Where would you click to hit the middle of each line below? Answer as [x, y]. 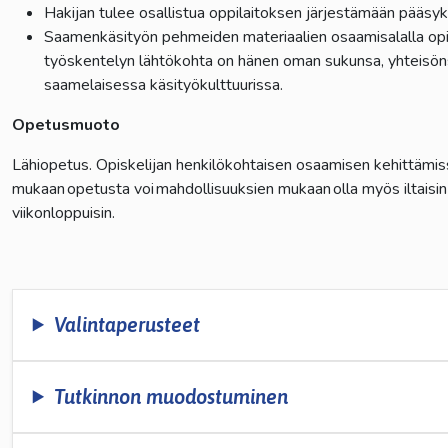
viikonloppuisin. [64, 212]
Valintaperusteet [127, 324]
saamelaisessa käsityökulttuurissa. [163, 84]
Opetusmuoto [65, 124]
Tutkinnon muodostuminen [171, 396]
